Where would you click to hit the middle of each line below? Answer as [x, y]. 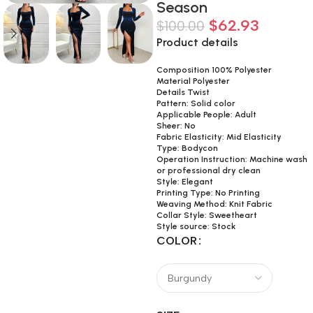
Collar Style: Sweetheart [207, 215]
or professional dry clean [209, 170]
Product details [197, 42]
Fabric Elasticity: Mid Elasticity [219, 137]
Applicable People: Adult [206, 115]
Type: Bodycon [187, 148]
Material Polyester [193, 81]
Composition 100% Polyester [214, 70]
